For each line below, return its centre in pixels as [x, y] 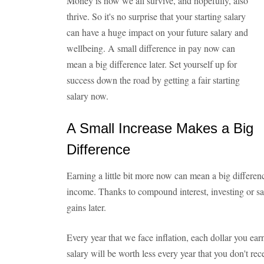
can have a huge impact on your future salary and [157, 32]
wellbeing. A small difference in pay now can [151, 48]
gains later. [86, 207]
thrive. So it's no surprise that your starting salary [156, 16]
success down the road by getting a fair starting [153, 80]
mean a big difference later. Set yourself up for [152, 64]
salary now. [88, 96]
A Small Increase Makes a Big [160, 128]
